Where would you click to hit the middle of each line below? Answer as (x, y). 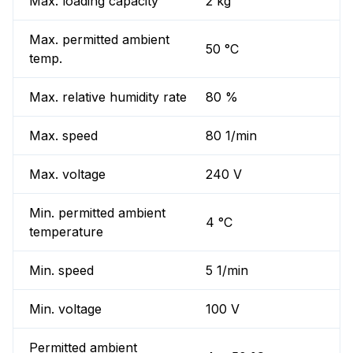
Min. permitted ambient (97, 213)
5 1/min (227, 271)
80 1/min (232, 136)
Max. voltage (67, 175)
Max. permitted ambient (99, 40)
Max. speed (63, 136)
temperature (66, 232)
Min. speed (61, 271)
